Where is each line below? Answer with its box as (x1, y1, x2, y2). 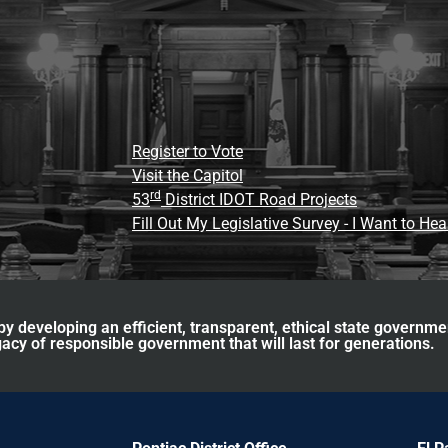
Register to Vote (132, 141, 243, 161)
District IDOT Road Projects (161, 189, 357, 209)
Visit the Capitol (132, 165, 243, 185)
